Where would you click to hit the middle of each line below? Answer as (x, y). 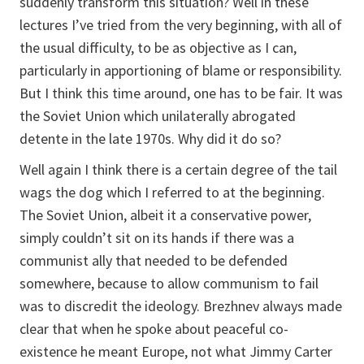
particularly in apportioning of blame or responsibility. (181, 70)
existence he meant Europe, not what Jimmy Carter (176, 351)
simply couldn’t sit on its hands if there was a (157, 238)
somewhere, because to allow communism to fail (169, 283)
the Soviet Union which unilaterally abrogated (158, 116)
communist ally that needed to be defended (154, 260)
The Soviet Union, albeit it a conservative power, (165, 215)
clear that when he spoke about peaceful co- (154, 329)
